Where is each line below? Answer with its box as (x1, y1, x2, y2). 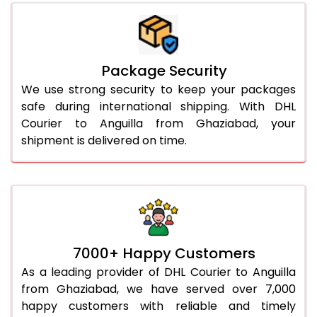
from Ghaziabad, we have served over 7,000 (21, 280, 296, 297)
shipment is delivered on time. (21, 132, 187, 149)
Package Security (101, 60, 227, 81)
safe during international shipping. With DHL (21, 98, 296, 115)
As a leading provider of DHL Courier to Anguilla (21, 263, 296, 280)
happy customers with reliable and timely (21, 297, 296, 314)
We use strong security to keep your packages (21, 81, 296, 98)
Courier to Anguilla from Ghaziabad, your (21, 115, 296, 132)
